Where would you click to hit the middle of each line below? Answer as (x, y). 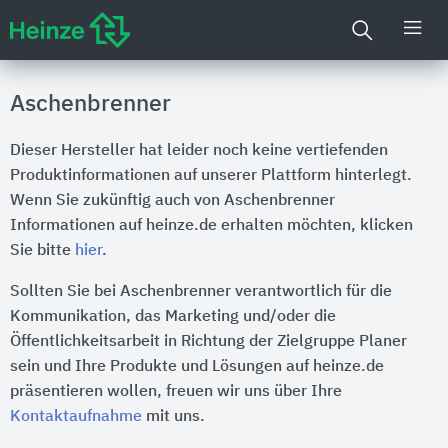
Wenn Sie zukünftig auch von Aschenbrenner (172, 201)
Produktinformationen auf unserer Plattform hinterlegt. (211, 176)
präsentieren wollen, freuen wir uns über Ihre (176, 392)
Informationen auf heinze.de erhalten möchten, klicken (211, 226)
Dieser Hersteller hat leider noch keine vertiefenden (199, 151)
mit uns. (173, 417)
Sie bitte (42, 251)
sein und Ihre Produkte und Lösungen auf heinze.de (197, 367)
